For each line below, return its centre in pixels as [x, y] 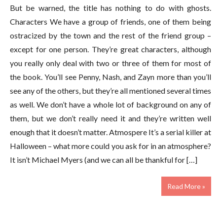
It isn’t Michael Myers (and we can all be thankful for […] [104, 160]
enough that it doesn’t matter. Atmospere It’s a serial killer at [110, 132]
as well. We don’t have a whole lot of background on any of [110, 104]
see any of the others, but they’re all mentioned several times [110, 91]
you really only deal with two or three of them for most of [110, 63]
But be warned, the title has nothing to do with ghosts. [110, 8]
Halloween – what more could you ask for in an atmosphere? [110, 146]
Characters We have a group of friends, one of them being [110, 21]
